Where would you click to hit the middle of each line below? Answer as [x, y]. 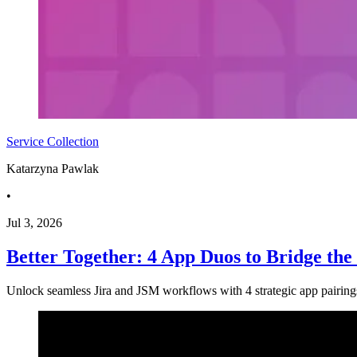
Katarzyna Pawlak [53, 168]
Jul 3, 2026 [34, 222]
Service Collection [53, 141]
